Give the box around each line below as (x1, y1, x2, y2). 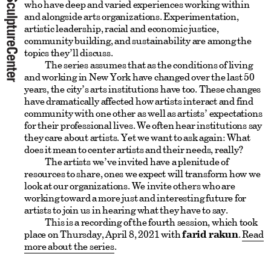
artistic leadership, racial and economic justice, (24, 22, 219, 36)
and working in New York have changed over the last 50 (24, 70, 255, 84)
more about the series (24, 240, 114, 253)
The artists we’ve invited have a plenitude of (45, 155, 229, 169)
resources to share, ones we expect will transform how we (24, 167, 261, 181)
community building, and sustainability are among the (24, 34, 252, 48)
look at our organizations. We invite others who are (24, 179, 235, 193)
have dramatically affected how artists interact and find (24, 94, 254, 108)
